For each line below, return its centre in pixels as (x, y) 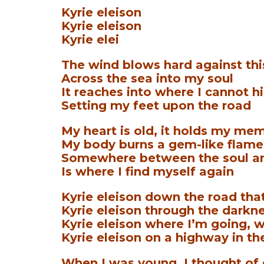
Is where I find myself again (148, 172)
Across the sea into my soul (148, 79)
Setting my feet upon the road (156, 106)
